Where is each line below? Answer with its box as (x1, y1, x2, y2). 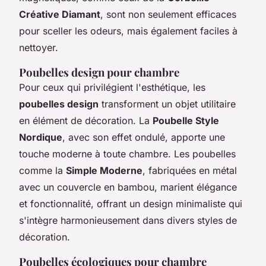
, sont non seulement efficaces (100, 8, 236, 20)
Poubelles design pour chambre (19, 64, 179, 80)
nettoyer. (19, 41, 58, 53)
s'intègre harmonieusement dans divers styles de (19, 214, 237, 226)
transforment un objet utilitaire (99, 97, 236, 110)
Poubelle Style (153, 114, 219, 126)
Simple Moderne (66, 164, 142, 176)
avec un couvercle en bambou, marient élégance (19, 180, 237, 193)
